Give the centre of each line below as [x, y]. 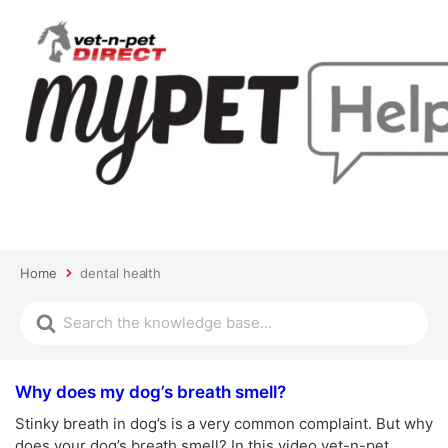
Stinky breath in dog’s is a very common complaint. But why [224, 423]
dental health [121, 272]
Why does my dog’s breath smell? [150, 391]
